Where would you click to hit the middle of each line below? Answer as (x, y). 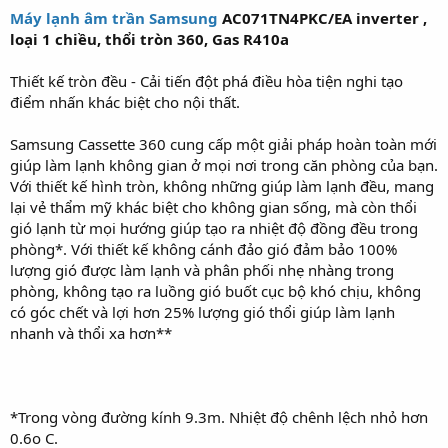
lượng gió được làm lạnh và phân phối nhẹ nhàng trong (202, 270)
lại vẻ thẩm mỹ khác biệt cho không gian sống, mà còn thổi (213, 207)
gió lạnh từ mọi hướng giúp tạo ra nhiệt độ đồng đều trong (214, 228)
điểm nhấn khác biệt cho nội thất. (125, 102)
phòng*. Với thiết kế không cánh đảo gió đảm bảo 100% (203, 249)
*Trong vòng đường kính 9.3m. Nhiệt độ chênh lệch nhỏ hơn (219, 417)
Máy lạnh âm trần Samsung (116, 18)
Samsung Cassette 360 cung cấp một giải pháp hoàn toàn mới (223, 144)
